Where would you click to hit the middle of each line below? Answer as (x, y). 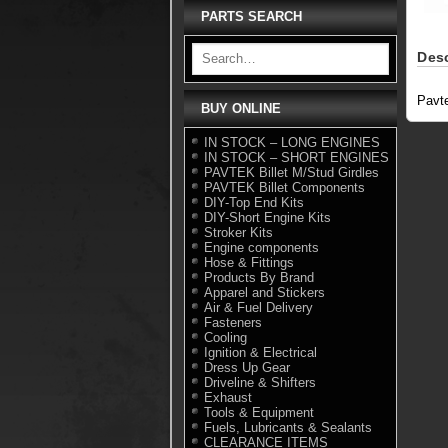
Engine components (261, 247)
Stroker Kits (238, 232)
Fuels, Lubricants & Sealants (287, 427)
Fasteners (232, 322)
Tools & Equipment (258, 412)
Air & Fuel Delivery (258, 307)
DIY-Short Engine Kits (267, 217)
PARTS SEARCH (251, 16)
